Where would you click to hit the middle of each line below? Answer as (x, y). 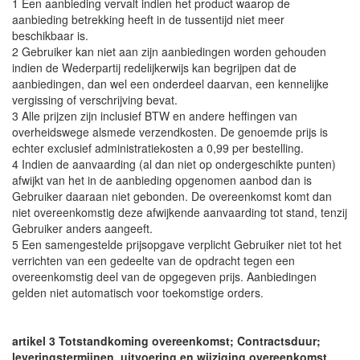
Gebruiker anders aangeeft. (82, 228)
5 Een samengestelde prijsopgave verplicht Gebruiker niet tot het (177, 244)
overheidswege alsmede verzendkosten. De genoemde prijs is (170, 132)
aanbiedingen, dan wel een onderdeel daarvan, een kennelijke (170, 84)
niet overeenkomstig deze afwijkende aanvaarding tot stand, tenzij (180, 212)
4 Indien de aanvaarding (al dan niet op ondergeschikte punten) (174, 164)
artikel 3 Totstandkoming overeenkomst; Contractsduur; (166, 341)
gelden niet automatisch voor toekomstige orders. (138, 292)
